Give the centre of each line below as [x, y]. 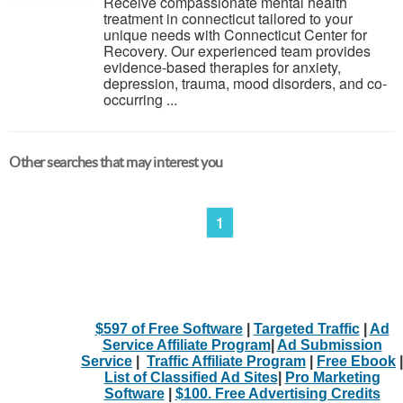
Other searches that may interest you [116, 162]
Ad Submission [329, 345]
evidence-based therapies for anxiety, [222, 67]
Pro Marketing [332, 377]
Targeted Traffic [306, 328]
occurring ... [140, 99]
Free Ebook [356, 361]
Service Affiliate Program [186, 345]
